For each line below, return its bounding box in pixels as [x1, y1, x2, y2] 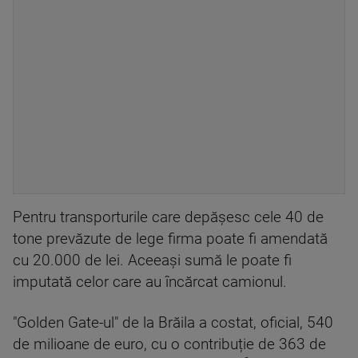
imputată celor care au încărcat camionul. [13, 273, 287, 291]
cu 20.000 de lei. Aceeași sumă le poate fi [13, 252, 292, 269]
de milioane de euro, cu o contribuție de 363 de [13, 336, 326, 353]
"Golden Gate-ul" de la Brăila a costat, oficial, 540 [13, 314, 333, 332]
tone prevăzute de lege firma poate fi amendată [13, 230, 328, 248]
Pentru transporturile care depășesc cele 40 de [13, 209, 324, 226]
